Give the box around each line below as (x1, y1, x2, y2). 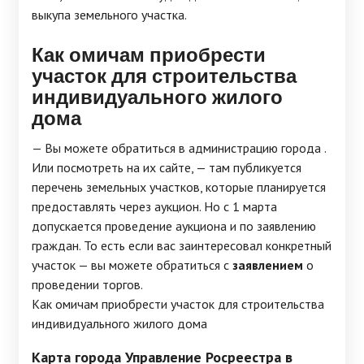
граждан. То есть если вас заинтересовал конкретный (32, 237, 331, 253)
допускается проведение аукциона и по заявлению (32, 218, 316, 234)
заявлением (232, 257, 303, 273)
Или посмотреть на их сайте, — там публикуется (32, 159, 301, 175)
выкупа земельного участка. (32, 6, 187, 23)
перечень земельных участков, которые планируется (32, 179, 326, 195)
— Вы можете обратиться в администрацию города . (32, 140, 326, 156)
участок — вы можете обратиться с (32, 257, 232, 273)
